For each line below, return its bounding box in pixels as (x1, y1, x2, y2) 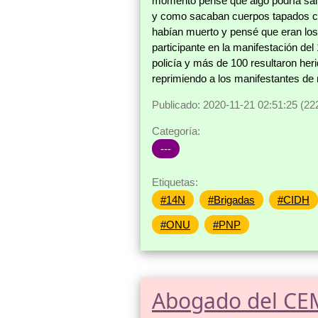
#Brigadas (208, 194, 255, 207)
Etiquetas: (152, 176, 198, 189)
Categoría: (152, 125, 200, 138)
